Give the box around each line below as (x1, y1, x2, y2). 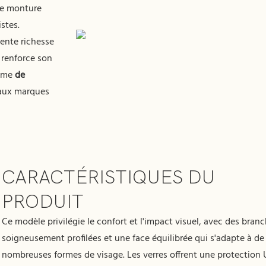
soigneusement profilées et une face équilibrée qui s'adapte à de (2, 230, 265, 246)
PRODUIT (2, 190, 84, 213)
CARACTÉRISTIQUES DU (2, 166, 216, 188)
